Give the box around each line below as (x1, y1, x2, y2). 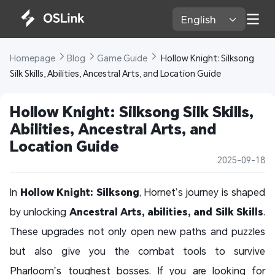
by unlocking (10, 205, 69, 219)
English (181, 12, 219, 26)
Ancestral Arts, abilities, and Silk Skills (69, 205, 264, 219)
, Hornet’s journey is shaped (139, 185, 266, 199)
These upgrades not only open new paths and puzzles (10, 225, 265, 238)
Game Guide (97, 52, 149, 64)
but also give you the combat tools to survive (10, 244, 265, 258)
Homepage (10, 52, 57, 64)
